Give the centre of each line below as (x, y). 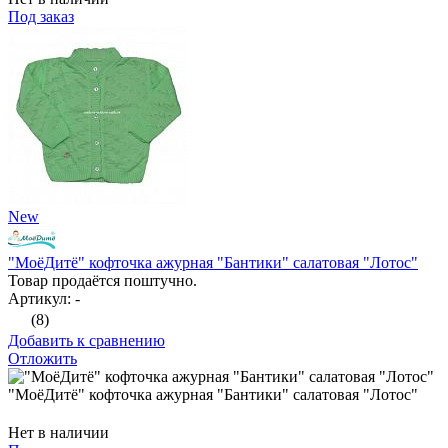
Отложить (42, 359)
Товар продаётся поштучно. (102, 281)
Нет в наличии (58, 433)
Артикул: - (44, 299)
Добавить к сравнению (86, 341)
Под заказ (41, 17)
